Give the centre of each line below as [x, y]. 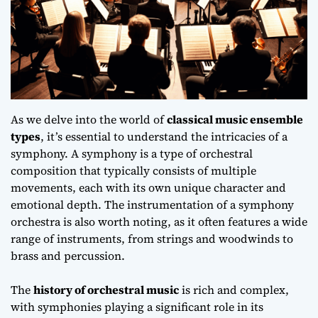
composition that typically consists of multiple [133, 170]
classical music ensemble [235, 119]
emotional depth [54, 204]
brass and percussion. [68, 256]
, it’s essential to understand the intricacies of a [164, 136]
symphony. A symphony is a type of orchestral [132, 153]
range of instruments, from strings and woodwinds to [152, 238]
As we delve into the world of [89, 119]
